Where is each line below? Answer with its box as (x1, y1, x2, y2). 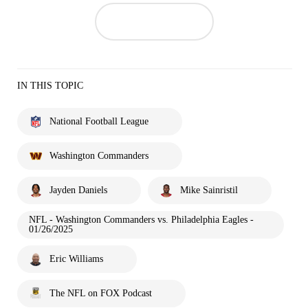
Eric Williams (49, 253, 103, 264)
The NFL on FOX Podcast (49, 287, 152, 298)
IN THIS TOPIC (17, 80, 83, 91)
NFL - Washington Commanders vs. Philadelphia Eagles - (29, 214, 254, 225)
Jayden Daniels (49, 184, 107, 195)
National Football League (49, 115, 148, 126)
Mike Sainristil (180, 184, 238, 195)
